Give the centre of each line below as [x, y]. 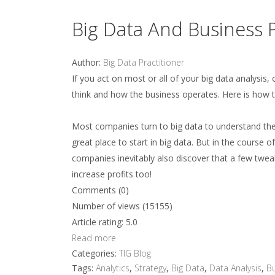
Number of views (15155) [122, 206]
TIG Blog [135, 253]
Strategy [150, 268]
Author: [87, 62]
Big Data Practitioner [144, 62]
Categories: [95, 253]
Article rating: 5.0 [105, 222]
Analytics [113, 268]
